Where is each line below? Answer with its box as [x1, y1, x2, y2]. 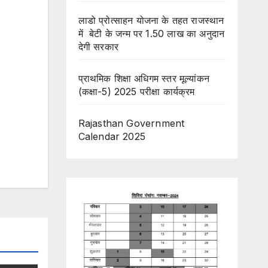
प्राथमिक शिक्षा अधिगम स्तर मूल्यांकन [78, 72, 210, 84]
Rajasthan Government [78, 117, 185, 129]
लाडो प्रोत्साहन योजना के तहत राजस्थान [78, 14, 224, 26]
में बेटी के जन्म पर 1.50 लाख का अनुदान [78, 28, 225, 39]
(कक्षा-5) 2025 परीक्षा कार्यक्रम [78, 86, 195, 98]
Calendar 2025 [78, 130, 146, 142]
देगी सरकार [78, 41, 118, 53]
